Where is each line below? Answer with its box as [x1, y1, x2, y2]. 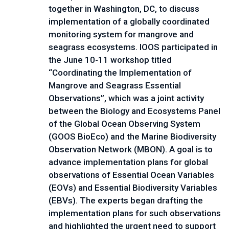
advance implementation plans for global [49, 157, 208, 167]
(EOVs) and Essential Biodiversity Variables [49, 182, 217, 193]
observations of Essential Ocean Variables [49, 170, 214, 180]
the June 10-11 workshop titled [49, 55, 172, 65]
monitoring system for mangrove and [49, 29, 194, 39]
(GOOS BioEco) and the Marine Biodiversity [49, 131, 216, 142]
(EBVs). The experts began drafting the [49, 195, 203, 205]
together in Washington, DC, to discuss [49, 4, 199, 14]
